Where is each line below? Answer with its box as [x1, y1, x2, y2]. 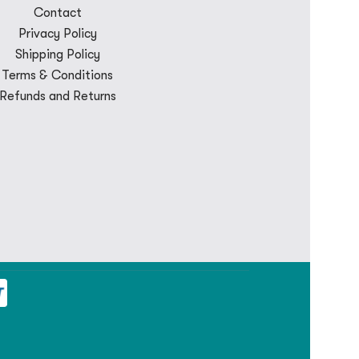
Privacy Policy [18, 26, 97, 41]
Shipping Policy [14, 46, 100, 62]
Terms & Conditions [2, 67, 114, 83]
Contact [33, 5, 82, 20]
